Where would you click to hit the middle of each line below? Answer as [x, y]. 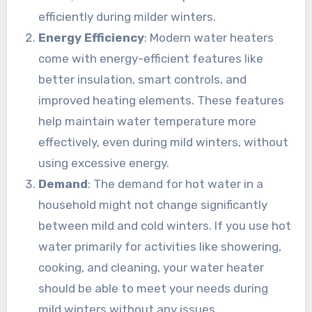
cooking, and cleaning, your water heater [151, 267]
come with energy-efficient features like [151, 58]
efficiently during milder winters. [127, 16]
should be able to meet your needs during [154, 288]
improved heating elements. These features [162, 100]
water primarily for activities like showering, [160, 246]
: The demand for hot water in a [176, 184]
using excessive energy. [104, 163]
